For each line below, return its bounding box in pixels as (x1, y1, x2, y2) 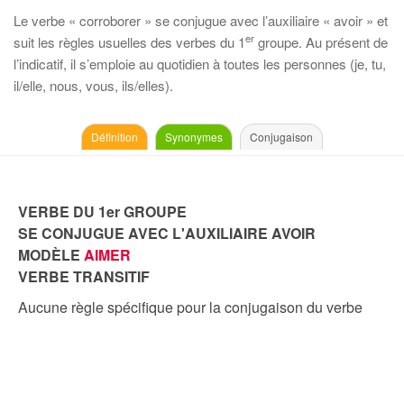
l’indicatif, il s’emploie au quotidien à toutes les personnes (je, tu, (14, 54, 386, 73)
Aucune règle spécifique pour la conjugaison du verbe (18, 297, 363, 317)
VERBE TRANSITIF (18, 266, 150, 287)
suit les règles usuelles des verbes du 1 (14, 32, 245, 51)
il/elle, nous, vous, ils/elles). (14, 76, 173, 95)
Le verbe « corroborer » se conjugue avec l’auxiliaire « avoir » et (14, 11, 388, 30)
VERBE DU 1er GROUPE (18, 201, 187, 222)
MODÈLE (18, 244, 84, 265)
